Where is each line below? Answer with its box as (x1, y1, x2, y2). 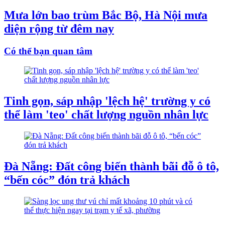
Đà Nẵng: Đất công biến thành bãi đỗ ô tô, (4, 159, 219, 173)
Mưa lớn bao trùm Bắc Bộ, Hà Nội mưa (4, 9, 207, 22)
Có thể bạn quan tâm (4, 46, 92, 57)
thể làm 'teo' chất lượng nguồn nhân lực (4, 107, 208, 121)
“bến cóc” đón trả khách (4, 173, 130, 186)
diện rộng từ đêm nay (4, 22, 114, 36)
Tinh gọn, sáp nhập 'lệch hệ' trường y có (4, 94, 210, 107)
